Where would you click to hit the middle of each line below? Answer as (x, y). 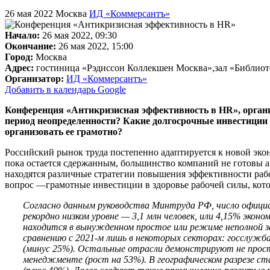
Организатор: (34, 78)
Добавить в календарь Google (65, 89)
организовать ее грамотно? (64, 131)
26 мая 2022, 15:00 (96, 46)
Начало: (22, 35)
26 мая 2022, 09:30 (80, 35)
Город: (19, 57)
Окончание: (30, 46)
